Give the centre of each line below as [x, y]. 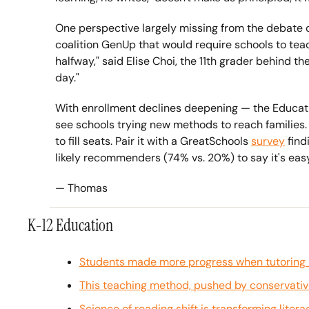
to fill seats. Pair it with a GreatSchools [153, 141]
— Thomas [81, 188]
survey [268, 141]
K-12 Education [70, 225]
